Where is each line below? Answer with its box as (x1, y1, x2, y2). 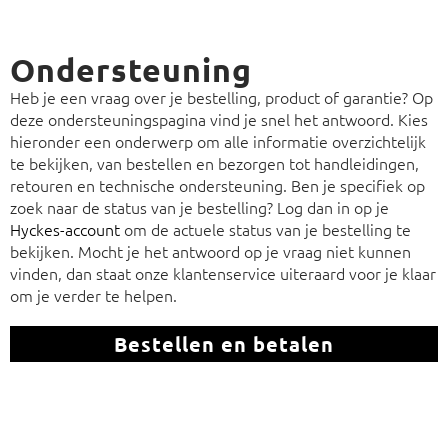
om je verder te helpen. (10, 284, 177, 307)
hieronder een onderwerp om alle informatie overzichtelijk (10, 130, 426, 153)
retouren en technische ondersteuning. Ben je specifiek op (10, 174, 425, 197)
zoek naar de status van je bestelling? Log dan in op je (10, 196, 389, 219)
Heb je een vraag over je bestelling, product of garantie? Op (10, 86, 433, 109)
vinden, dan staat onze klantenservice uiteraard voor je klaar (10, 262, 436, 285)
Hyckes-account (10, 218, 120, 241)
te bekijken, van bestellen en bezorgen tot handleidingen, (10, 152, 419, 175)
